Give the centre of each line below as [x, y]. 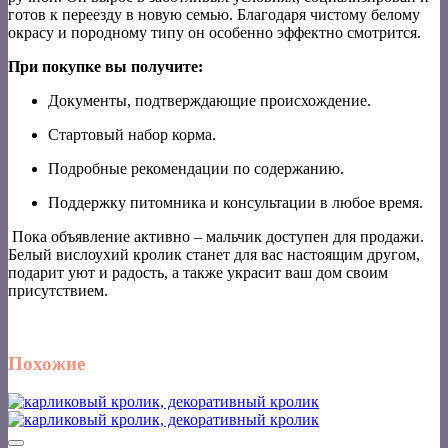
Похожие [46, 363]
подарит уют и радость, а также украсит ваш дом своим [198, 272]
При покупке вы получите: [105, 66]
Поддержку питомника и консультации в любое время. [235, 202]
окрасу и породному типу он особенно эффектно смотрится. [214, 32]
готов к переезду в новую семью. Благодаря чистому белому [214, 14]
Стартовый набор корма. [132, 134]
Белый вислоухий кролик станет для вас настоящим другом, [214, 254]
